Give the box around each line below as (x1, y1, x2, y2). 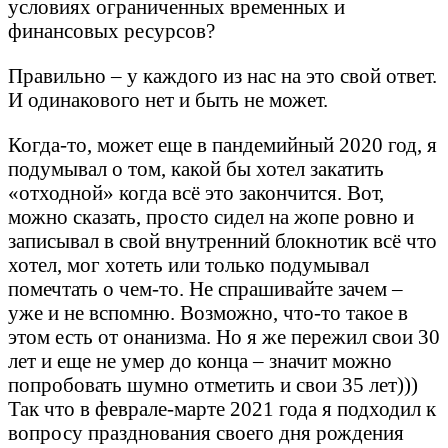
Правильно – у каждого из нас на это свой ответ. (8, 63, 437, 87)
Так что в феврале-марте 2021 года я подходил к (8, 396, 436, 420)
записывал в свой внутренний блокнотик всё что (8, 228, 437, 252)
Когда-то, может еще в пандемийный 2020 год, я (8, 132, 437, 156)
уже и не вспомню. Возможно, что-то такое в (8, 300, 408, 324)
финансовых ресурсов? (8, 18, 215, 42)
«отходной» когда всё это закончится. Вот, (8, 180, 384, 204)
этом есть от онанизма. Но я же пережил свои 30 (8, 324, 440, 348)
